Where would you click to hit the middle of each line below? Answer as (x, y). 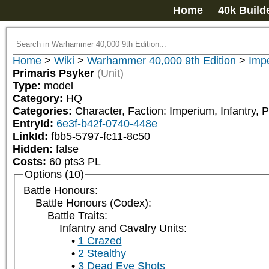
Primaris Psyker (53, 73)
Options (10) (54, 174)
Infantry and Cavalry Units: (123, 228)
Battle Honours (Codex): (93, 203)
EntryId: (35, 124)
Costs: (29, 162)
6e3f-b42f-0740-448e (107, 124)
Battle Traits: (77, 216)
